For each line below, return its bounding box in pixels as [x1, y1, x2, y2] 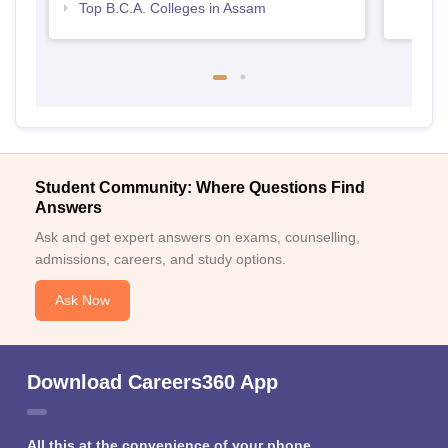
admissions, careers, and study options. [35, 251, 286, 268]
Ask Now [55, 292, 110, 309]
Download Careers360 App [27, 371, 278, 394]
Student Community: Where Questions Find [35, 179, 365, 197]
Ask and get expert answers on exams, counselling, [35, 229, 360, 246]
